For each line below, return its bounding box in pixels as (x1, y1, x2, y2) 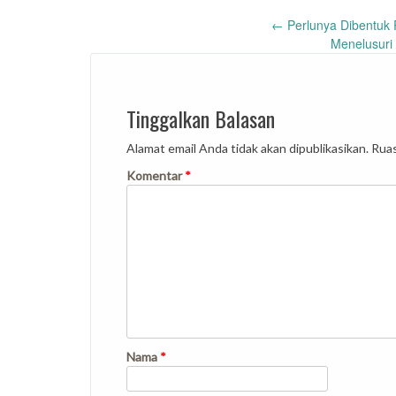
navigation (89, 43, 209, 90)
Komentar (126, 168, 185, 183)
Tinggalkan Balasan (126, 103, 275, 134)
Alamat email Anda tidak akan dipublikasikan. (126, 141, 369, 156)
